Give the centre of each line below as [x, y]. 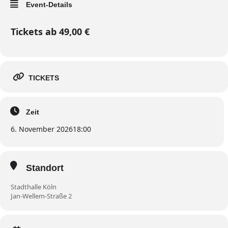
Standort [45, 168]
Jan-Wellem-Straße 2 [41, 196]
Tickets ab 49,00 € [50, 32]
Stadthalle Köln [34, 187]
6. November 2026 [42, 129]
